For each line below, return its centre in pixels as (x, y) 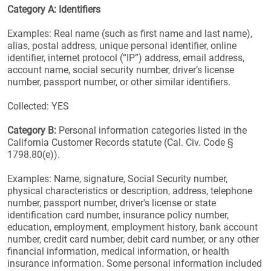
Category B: (32, 130)
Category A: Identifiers (54, 9)
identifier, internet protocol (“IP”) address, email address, (126, 58)
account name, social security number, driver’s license (121, 70)
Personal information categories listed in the (152, 130)
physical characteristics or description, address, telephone (130, 191)
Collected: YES (38, 106)
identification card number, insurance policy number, (118, 215)
